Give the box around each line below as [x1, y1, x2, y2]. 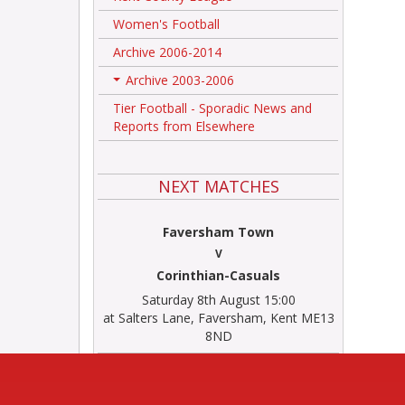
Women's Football [113, 15, 220, 33]
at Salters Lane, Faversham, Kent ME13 [102, 309, 334, 326]
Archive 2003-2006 [126, 71, 234, 89]
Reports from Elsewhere [113, 118, 255, 135]
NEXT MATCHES [157, 175, 279, 197]
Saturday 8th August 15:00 [141, 291, 296, 308]
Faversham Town [163, 223, 274, 240]
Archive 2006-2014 [113, 43, 221, 61]
